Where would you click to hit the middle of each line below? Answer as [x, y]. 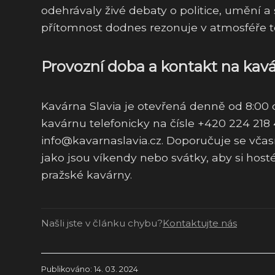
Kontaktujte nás [200, 223]
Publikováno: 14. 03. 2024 [90, 269]
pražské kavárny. [87, 174]
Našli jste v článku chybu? [102, 223]
